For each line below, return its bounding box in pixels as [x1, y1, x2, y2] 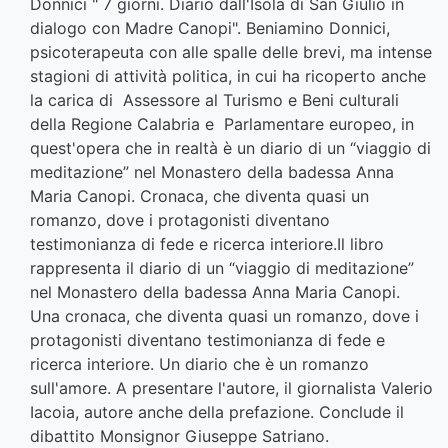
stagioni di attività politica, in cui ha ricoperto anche [30, 66, 426, 87]
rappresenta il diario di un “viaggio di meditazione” [30, 258, 414, 279]
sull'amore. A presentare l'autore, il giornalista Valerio [30, 378, 433, 399]
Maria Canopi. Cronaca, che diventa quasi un [30, 186, 369, 207]
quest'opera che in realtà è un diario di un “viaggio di [30, 138, 431, 159]
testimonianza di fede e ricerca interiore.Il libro [30, 234, 384, 255]
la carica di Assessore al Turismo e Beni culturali [30, 90, 399, 111]
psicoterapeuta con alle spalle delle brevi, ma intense [30, 42, 432, 63]
